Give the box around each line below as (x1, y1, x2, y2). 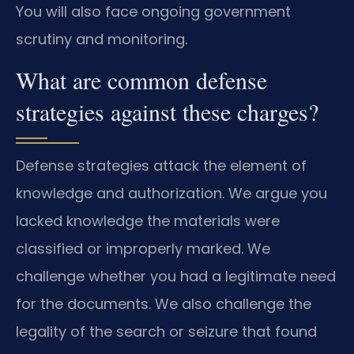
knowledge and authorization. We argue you (16, 183, 327, 204)
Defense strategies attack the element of (16, 156, 307, 176)
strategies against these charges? (16, 96, 318, 128)
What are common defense (16, 64, 267, 96)
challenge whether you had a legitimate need (16, 266, 336, 287)
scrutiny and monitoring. (16, 28, 187, 49)
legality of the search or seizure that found (16, 322, 317, 342)
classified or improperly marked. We (16, 239, 270, 259)
